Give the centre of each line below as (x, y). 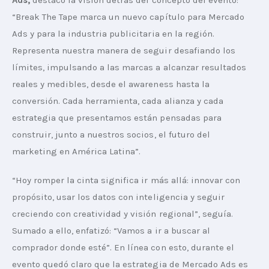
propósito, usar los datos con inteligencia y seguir (119, 197)
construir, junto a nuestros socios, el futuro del (112, 135)
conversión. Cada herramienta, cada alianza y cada (119, 101)
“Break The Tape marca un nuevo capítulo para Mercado (129, 17)
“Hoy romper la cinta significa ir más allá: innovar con (127, 180)
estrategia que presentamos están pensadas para (118, 118)
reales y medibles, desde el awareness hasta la (112, 84)
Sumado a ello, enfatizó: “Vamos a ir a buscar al (112, 230)
